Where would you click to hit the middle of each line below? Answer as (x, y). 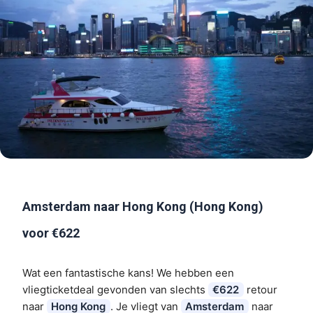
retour (260, 289)
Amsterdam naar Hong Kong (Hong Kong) (143, 206)
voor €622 (51, 233)
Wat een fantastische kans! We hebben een (128, 272)
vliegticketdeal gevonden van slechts (115, 289)
